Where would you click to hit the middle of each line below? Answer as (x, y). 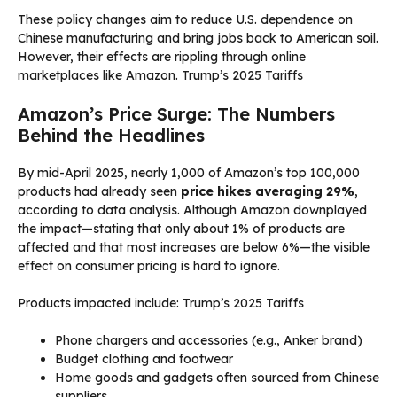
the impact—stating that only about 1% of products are (181, 228)
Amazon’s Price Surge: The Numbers (176, 113)
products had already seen (99, 191)
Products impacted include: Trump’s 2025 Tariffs (161, 303)
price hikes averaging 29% (268, 191)
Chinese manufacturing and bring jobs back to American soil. (198, 38)
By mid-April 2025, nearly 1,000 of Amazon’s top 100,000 (189, 172)
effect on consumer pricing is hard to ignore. (149, 265)
